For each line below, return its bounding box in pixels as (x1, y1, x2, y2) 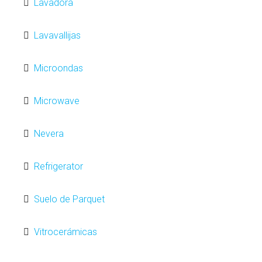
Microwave (34, 95, 80, 106)
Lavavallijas (34, 30, 81, 41)
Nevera (34, 128, 64, 139)
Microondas (34, 63, 83, 74)
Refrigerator (34, 161, 83, 172)
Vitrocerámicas (34, 226, 97, 237)
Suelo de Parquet (34, 194, 105, 205)
